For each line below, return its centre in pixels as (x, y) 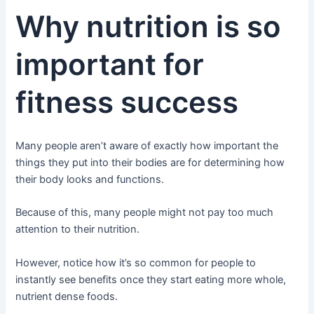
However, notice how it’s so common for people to (136, 262)
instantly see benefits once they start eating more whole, (151, 279)
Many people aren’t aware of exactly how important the (147, 145)
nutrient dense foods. (67, 296)
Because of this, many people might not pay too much (145, 213)
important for (110, 64)
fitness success (127, 102)
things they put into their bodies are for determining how (150, 162)
